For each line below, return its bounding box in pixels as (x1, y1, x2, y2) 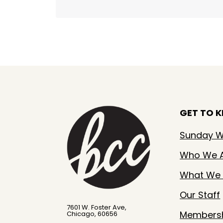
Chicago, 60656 (67, 209, 118, 219)
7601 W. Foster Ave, (67, 202, 127, 212)
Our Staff (180, 189, 221, 202)
